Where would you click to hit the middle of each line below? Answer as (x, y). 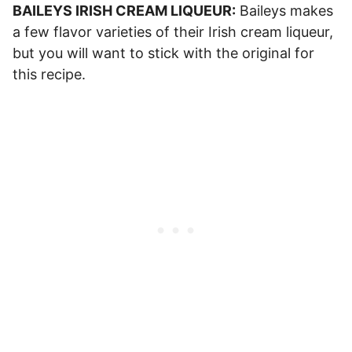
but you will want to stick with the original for (163, 53)
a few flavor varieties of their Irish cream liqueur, (173, 31)
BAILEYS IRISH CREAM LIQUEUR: (124, 10)
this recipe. (49, 74)
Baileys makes (284, 10)
